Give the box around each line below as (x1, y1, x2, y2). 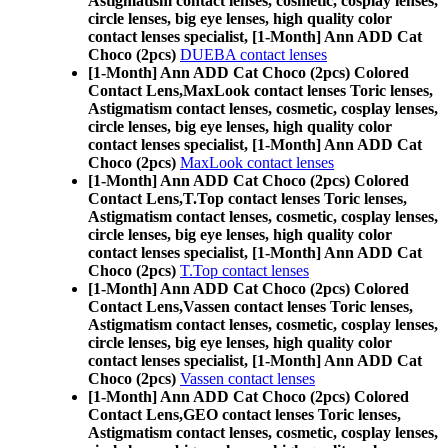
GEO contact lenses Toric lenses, (183, 406, 401, 423)
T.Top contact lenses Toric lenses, (183, 190, 407, 207)
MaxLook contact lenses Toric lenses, (183, 82, 433, 99)
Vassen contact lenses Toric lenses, (183, 298, 413, 315)
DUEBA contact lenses (180, 46, 327, 63)
